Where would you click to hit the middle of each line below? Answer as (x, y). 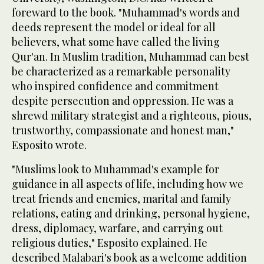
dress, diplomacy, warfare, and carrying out (117, 228)
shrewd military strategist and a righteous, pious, (132, 116)
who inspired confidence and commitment (115, 86)
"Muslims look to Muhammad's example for (115, 169)
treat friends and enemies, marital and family (121, 199)
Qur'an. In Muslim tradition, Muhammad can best (131, 57)
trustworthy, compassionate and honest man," (123, 131)
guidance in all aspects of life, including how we (128, 184)
